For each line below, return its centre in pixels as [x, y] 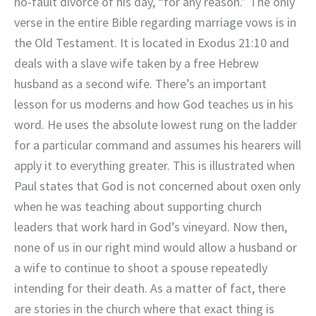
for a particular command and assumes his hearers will [158, 145]
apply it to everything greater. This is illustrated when [154, 166]
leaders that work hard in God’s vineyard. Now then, [151, 227]
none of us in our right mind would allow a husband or [156, 248]
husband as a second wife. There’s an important [140, 84]
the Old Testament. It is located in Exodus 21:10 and [152, 43]
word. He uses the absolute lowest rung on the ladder [156, 125]
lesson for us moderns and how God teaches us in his [154, 104]
